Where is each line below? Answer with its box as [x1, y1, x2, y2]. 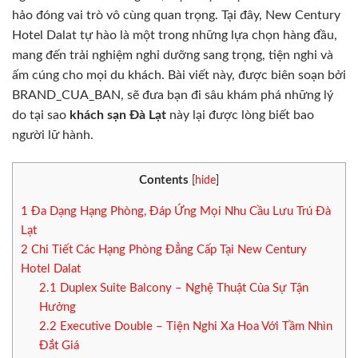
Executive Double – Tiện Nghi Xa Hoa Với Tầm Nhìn [56, 320, 332, 332]
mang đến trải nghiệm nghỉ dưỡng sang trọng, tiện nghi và [12, 49, 333, 62]
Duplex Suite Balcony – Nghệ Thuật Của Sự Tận [56, 281, 308, 294]
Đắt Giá [38, 339, 79, 352]
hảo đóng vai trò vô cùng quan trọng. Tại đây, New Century [12, 9, 340, 22]
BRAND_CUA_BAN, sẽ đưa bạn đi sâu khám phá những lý [12, 89, 333, 101]
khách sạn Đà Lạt [70, 109, 166, 121]
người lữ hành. [12, 129, 93, 141]
